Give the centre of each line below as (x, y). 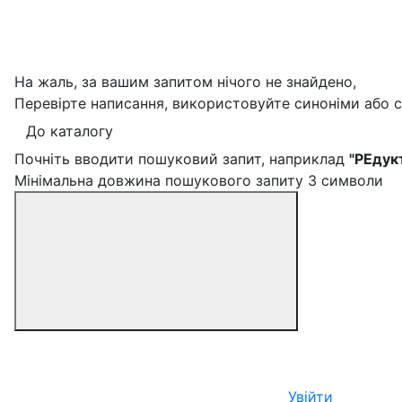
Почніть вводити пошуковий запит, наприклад (182, 158)
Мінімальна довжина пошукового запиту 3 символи (199, 180)
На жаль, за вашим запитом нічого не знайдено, (185, 81)
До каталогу (70, 131)
